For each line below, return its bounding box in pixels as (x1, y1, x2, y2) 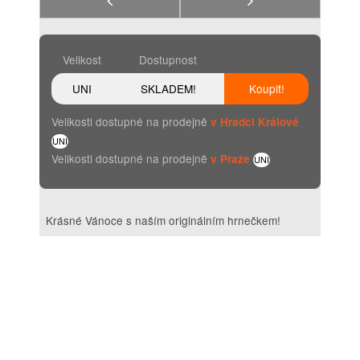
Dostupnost (139, 51, 197, 67)
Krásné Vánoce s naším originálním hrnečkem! (46, 212, 280, 228)
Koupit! (248, 80, 284, 96)
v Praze (211, 151, 250, 166)
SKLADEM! (140, 80, 196, 96)
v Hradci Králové (211, 114, 299, 129)
